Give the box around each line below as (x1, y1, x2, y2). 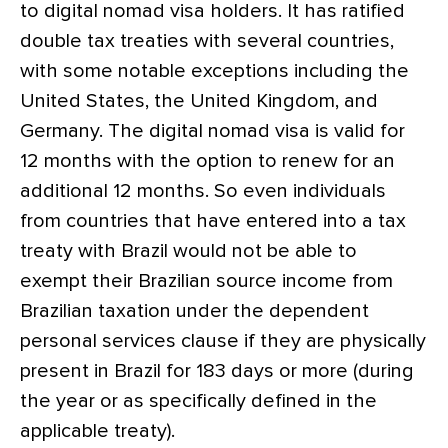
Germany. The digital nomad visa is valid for (20, 120, 405, 141)
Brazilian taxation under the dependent (20, 300, 369, 321)
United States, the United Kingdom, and (20, 90, 378, 111)
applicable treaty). (20, 420, 175, 441)
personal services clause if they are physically (20, 330, 426, 351)
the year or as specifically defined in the (20, 390, 377, 411)
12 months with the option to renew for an (20, 150, 395, 171)
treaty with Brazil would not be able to (20, 240, 357, 261)
